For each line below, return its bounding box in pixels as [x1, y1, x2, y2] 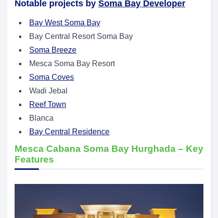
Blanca [29, 113, 54, 122]
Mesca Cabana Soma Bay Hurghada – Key [15, 143, 203, 154]
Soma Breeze [29, 45, 76, 54]
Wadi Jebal [29, 86, 68, 95]
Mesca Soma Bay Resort [29, 59, 115, 68]
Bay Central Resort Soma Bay [29, 32, 133, 40]
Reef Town [29, 100, 66, 109]
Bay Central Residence [29, 127, 109, 136]
